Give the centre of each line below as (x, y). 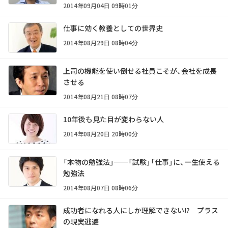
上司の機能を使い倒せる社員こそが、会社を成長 (140, 70)
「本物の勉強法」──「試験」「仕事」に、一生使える (141, 162)
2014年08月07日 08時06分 (101, 187)
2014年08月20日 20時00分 (101, 133)
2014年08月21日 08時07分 (101, 96)
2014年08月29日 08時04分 (101, 42)
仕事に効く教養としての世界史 (113, 28)
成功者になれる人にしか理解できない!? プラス (141, 210)
